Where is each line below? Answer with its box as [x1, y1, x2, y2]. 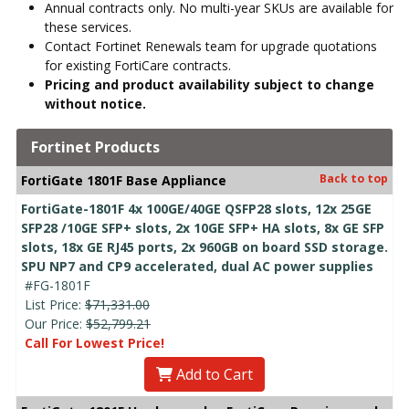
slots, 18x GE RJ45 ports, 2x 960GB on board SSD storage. [21, 237, 388, 256]
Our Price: [25, 314, 86, 332]
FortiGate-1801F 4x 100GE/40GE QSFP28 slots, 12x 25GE [21, 199, 372, 217]
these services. [45, 17, 131, 36]
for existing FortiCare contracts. [45, 56, 231, 74]
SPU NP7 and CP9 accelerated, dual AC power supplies [21, 257, 373, 275]
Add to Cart [173, 363, 253, 384]
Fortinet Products [31, 136, 160, 157]
